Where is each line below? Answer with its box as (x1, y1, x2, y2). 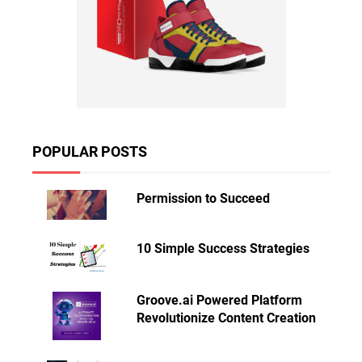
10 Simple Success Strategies (137, 240, 310, 256)
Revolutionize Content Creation (137, 310, 317, 326)
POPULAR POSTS (32, 142, 147, 160)
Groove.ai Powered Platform (137, 293, 303, 309)
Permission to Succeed (137, 190, 271, 206)
